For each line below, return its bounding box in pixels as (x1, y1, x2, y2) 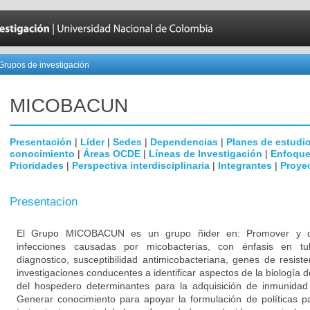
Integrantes (218, 160, 272, 171)
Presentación (10, 136, 72, 147)
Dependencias (150, 136, 218, 147)
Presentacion (10, 195, 77, 208)
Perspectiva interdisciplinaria (72, 160, 210, 171)
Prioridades (10, 160, 64, 171)
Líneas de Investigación (149, 148, 262, 159)
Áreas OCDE (83, 148, 140, 159)
